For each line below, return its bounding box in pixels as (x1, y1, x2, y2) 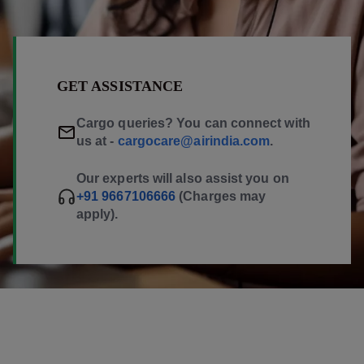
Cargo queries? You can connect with (76, 115, 310, 130)
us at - (76, 133, 118, 148)
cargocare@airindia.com (117, 133, 271, 148)
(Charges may (179, 188, 266, 203)
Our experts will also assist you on (76, 171, 289, 185)
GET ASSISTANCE (57, 77, 184, 94)
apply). (76, 206, 119, 221)
